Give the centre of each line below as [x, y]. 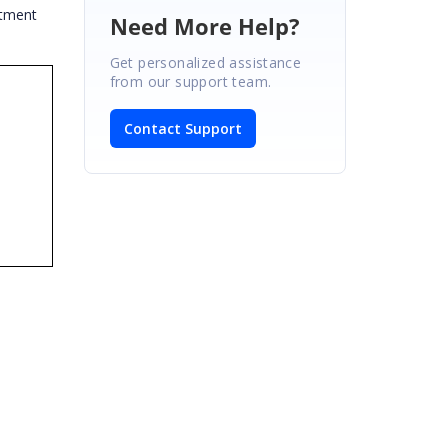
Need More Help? [204, 25]
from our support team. [190, 81]
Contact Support [182, 128]
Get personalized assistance [205, 62]
